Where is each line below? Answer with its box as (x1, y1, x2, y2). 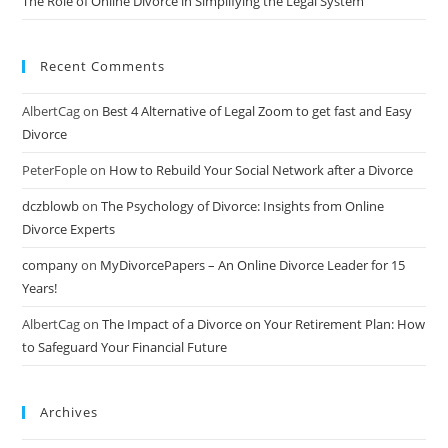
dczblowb (22, 197, 80, 216)
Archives (40, 403, 99, 422)
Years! (22, 279, 58, 298)
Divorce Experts (22, 220, 116, 239)
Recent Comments (40, 57, 166, 76)
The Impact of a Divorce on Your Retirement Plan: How (102, 315, 426, 334)
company (22, 256, 79, 275)
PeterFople (22, 161, 88, 180)
